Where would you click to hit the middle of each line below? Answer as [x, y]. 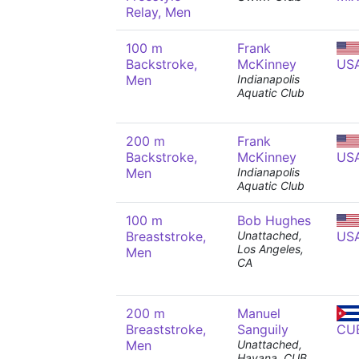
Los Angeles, [270, 249]
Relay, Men [158, 12]
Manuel [259, 313]
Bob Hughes [274, 220]
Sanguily [263, 329]
